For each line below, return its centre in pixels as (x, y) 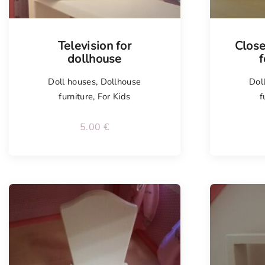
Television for (95, 46)
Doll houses (72, 82)
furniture (76, 97)
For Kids (114, 97)
